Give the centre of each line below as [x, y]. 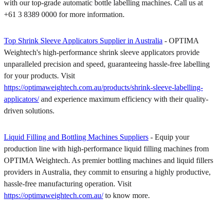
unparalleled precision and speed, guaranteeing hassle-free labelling [107, 64]
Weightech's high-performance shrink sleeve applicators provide [102, 52]
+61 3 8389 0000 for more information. [64, 14]
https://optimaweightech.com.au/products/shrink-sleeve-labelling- [103, 87]
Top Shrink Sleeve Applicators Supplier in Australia [83, 40]
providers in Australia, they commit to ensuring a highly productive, [107, 172]
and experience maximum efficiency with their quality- [124, 99]
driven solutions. [29, 110]
